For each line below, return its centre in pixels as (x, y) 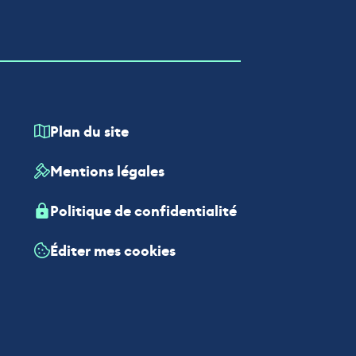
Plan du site (89, 132)
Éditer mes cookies (112, 251)
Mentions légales (107, 171)
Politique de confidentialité (143, 211)
